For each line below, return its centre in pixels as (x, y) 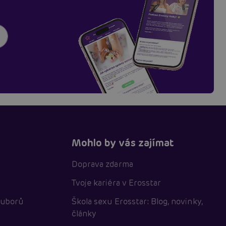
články (84, 214)
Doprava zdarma (102, 164)
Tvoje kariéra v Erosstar (117, 183)
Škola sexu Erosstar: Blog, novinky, (137, 202)
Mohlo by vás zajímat (123, 143)
